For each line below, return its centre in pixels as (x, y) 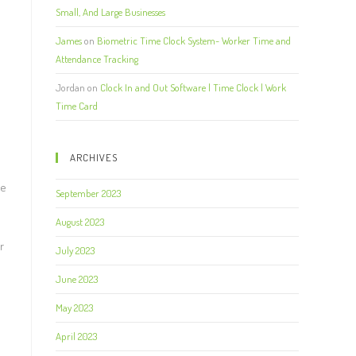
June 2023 (77, 279)
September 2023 (88, 193)
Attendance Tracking (97, 59)
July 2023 (75, 250)
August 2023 (80, 222)
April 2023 (76, 336)
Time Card (77, 106)
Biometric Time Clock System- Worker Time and (194, 41)
